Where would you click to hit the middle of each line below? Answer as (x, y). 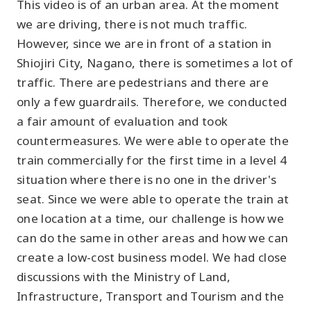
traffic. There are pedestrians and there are (143, 82)
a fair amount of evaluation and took (123, 121)
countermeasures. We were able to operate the (153, 141)
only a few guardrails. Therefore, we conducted (152, 102)
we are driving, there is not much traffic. (132, 24)
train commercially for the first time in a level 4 (152, 160)
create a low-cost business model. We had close (152, 257)
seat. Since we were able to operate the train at (153, 199)
